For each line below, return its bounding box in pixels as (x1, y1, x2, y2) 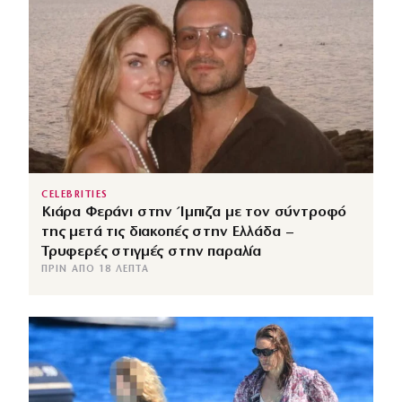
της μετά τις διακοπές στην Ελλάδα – (41, 223, 293, 240)
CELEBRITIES (41, 189, 109, 200)
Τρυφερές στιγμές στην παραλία (41, 243, 262, 259)
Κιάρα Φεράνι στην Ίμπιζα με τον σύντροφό (41, 204, 347, 220)
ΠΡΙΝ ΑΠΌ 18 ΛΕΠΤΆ (41, 264, 149, 275)
